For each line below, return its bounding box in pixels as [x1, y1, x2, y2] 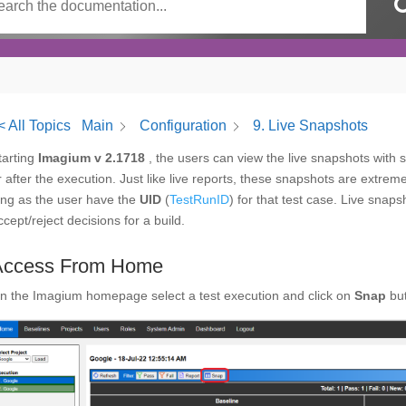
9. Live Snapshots [252, 118, 368, 134]
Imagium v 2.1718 [37, 150, 145, 165]
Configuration [139, 118, 227, 134]
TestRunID [169, 192, 229, 207]
